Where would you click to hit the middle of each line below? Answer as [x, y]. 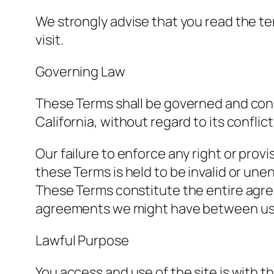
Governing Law [80, 72]
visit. [50, 40]
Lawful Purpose [82, 241]
